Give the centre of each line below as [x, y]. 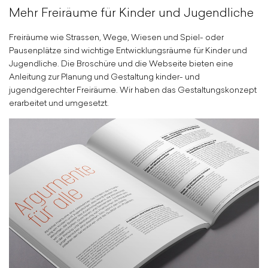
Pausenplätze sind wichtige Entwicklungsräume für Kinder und [128, 50]
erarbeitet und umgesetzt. [59, 103]
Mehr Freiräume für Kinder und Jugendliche [131, 12]
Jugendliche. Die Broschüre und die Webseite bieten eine [121, 63]
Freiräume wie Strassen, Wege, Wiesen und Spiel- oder [116, 37]
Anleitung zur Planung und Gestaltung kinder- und [104, 76]
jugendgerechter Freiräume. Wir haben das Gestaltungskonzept [133, 89]
